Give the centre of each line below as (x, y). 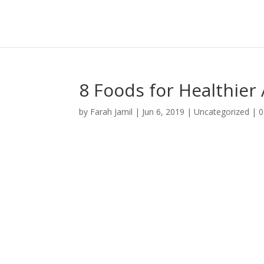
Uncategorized (222, 112)
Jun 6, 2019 (164, 112)
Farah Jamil (112, 112)
